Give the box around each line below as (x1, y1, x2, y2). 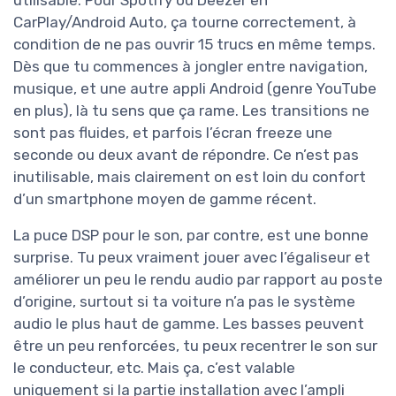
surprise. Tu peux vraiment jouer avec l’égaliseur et (13, 248, 370, 267)
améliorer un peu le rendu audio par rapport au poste (13, 270, 383, 289)
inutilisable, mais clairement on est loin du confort (13, 168, 366, 187)
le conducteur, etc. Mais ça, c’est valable (13, 359, 295, 377)
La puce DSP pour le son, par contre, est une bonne (13, 226, 369, 245)
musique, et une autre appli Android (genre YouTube (13, 80, 377, 98)
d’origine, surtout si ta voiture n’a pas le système (13, 293, 355, 311)
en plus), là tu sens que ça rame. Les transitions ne (13, 102, 369, 120)
